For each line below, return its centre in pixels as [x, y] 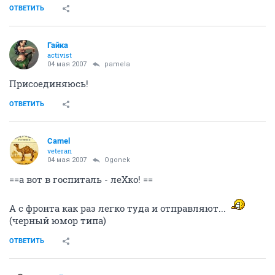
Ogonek [117, 160]
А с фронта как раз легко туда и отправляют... [119, 208]
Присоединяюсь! [49, 83]
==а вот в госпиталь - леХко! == [81, 179]
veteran [60, 151]
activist [60, 55]
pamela [117, 64]
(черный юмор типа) [58, 220]
